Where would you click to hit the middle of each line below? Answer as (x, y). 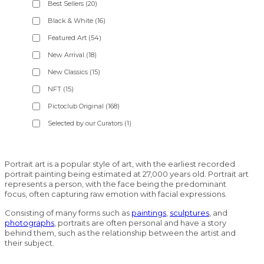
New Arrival (66, 55)
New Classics (68, 72)
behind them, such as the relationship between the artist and (120, 233)
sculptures (189, 213)
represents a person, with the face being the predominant (115, 184)
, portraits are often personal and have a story (140, 223)
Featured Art (67, 38)
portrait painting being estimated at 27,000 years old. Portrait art (127, 174)
